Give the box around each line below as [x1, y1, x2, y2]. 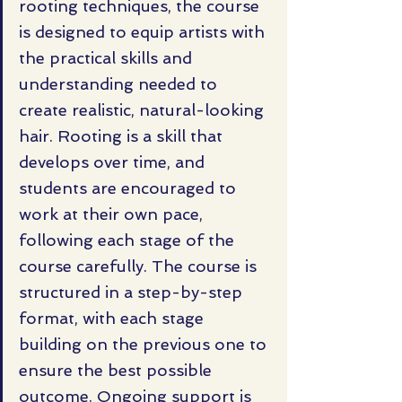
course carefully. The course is [19, 256, 261, 275]
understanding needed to [19, 74, 222, 93]
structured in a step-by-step [19, 282, 247, 301]
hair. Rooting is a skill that [19, 126, 227, 145]
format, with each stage [19, 308, 208, 328]
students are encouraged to [19, 178, 240, 197]
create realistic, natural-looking [19, 100, 268, 119]
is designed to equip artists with [19, 22, 269, 41]
